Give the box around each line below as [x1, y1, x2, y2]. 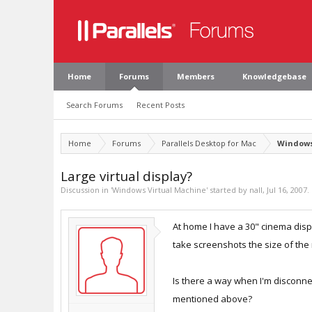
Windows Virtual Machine [112, 185, 206, 195]
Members [177, 71, 214, 81]
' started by [206, 185, 249, 195]
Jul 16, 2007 [267, 185, 307, 195]
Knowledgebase [242, 71, 306, 81]
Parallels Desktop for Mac [162, 138, 256, 148]
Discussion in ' [61, 185, 112, 195]
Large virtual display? [61, 167, 192, 185]
